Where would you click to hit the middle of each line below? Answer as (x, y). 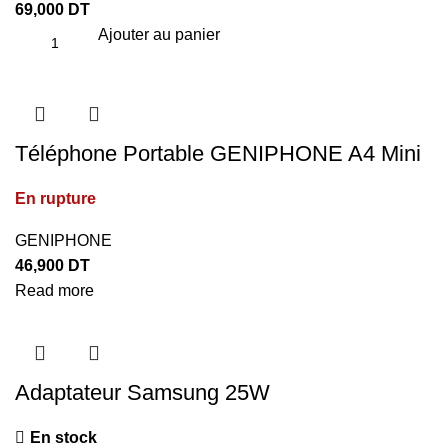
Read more (54, 291)
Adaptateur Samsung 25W (142, 393)
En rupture (55, 199)
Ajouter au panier (159, 35)
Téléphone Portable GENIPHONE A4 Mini (218, 154)
